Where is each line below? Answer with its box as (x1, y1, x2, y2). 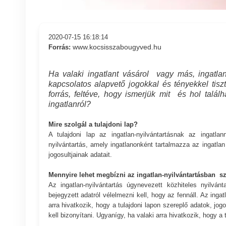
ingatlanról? (48, 99, 91, 108)
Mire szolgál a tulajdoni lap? (48, 120, 138, 128)
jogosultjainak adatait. (48, 150, 112, 158)
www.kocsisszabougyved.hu (72, 42, 161, 51)
